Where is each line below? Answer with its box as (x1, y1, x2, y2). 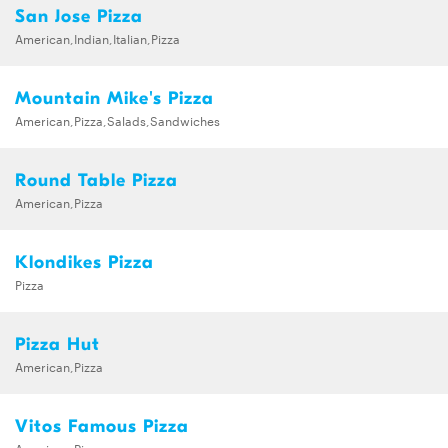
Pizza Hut (15, 334, 100, 356)
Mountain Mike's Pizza (15, 88, 214, 110)
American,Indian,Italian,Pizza (15, 29, 180, 48)
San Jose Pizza (15, 6, 143, 28)
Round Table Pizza (15, 170, 178, 192)
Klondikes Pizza (15, 252, 154, 274)
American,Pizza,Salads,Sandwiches (15, 111, 220, 130)
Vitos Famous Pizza (15, 416, 189, 438)
